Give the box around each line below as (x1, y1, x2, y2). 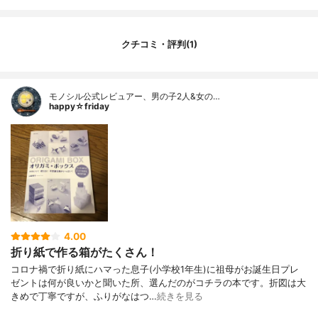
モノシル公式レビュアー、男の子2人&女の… (49, 91, 220, 102)
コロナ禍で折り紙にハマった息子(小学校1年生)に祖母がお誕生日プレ (11, 264, 299, 275)
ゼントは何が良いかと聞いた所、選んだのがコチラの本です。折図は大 (11, 278, 306, 289)
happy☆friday (49, 101, 109, 112)
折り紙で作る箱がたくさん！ (11, 245, 158, 260)
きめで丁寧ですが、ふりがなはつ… (11, 291, 157, 302)
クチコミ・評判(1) (121, 38, 197, 50)
